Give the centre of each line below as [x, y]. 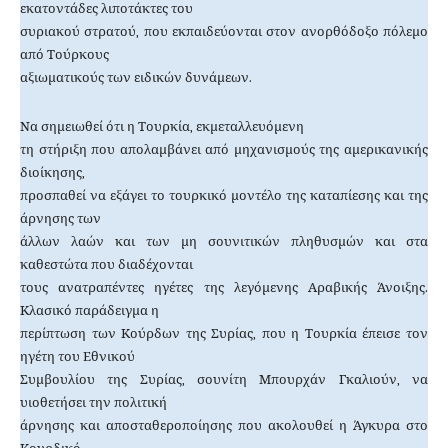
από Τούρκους [64, 55]
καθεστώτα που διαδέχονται [106, 265]
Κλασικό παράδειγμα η [89, 311]
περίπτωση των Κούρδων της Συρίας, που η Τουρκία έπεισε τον [224, 334]
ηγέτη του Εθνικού [77, 357]
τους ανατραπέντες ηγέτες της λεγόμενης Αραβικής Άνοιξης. [224, 288]
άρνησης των [60, 219]
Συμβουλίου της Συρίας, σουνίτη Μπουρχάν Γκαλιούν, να [224, 380]
